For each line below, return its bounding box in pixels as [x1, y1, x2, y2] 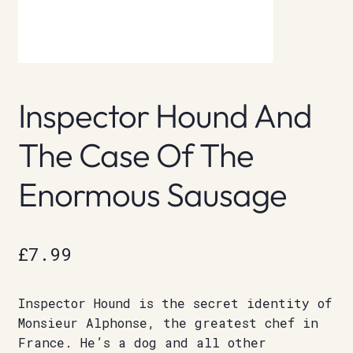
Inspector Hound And [17, 94, 312, 136]
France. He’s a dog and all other [17, 334, 266, 351]
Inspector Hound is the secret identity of [17, 295, 332, 312]
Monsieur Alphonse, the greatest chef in [17, 314, 318, 332]
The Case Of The [17, 133, 254, 176]
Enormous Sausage [17, 173, 287, 215]
